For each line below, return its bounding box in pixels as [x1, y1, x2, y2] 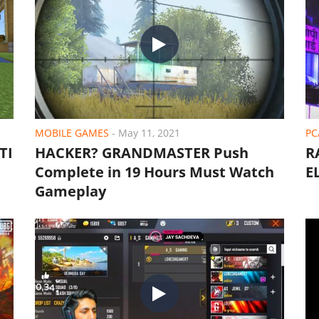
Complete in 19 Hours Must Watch [34, 162, 274, 182]
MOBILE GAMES [34, 126, 109, 140]
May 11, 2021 [117, 126, 180, 140]
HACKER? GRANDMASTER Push [34, 143, 249, 162]
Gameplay [34, 182, 106, 201]
